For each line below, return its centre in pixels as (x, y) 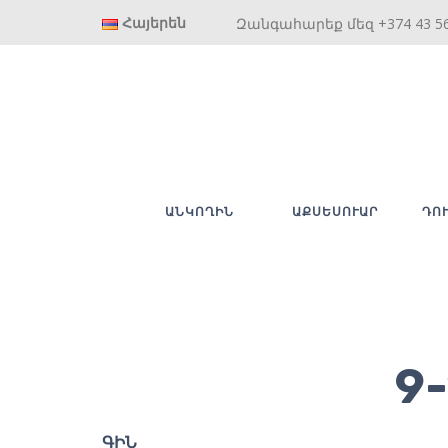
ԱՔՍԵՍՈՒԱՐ (334, 211)
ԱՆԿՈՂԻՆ (199, 211)
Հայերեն (154, 22)
